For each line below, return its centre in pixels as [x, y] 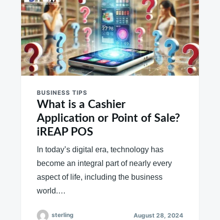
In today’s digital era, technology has [100, 149]
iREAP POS [65, 132]
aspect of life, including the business [99, 177]
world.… [51, 191]
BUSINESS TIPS [62, 92]
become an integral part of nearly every [104, 163]
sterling [62, 215]
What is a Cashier [81, 104]
